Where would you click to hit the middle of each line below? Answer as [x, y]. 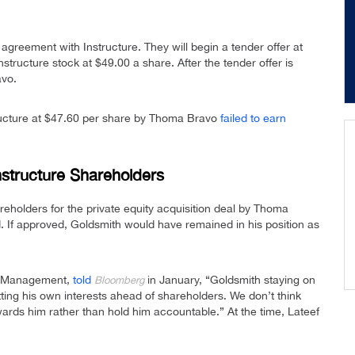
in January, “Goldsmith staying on [231, 280]
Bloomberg [121, 281]
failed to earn [253, 118]
